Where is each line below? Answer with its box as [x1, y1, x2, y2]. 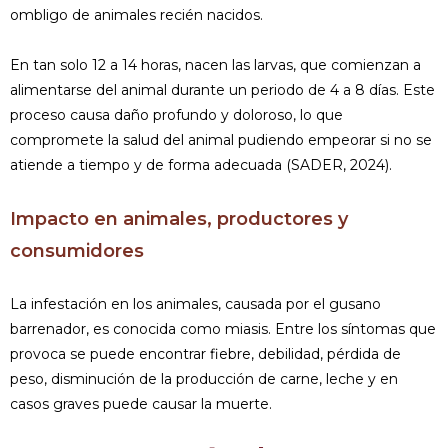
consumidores [10, 239, 144, 262]
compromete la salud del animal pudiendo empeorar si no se [10, 130, 432, 149]
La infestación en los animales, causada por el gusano [10, 294, 381, 313]
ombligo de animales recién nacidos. [10, 5, 263, 24]
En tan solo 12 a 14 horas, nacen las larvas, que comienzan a [10, 55, 421, 74]
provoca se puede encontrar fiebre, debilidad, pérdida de [10, 344, 401, 363]
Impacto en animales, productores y [10, 207, 348, 230]
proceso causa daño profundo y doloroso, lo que [10, 105, 343, 124]
